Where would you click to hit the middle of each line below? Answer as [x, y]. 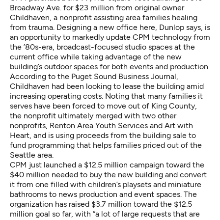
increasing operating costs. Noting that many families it [106, 96]
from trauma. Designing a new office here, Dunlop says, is [110, 27]
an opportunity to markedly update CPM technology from [110, 37]
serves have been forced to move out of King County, [103, 106]
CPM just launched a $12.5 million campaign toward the [107, 165]
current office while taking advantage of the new [96, 57]
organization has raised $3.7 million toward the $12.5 [101, 204]
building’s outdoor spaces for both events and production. [110, 67]
